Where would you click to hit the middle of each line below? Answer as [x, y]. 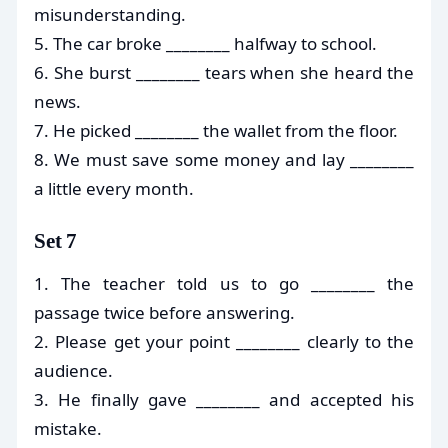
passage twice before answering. [164, 312]
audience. [73, 370]
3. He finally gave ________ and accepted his [224, 399]
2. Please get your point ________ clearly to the [224, 341]
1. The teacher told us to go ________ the [224, 283]
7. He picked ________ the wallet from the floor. [216, 130]
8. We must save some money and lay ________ [224, 159]
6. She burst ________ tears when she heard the [224, 72]
